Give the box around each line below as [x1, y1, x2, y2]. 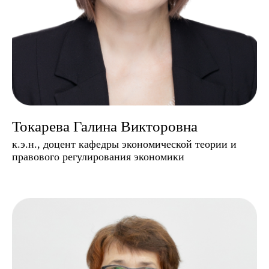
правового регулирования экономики [12, 150, 184, 163]
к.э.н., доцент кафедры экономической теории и [12, 138, 237, 150]
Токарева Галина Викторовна [12, 118, 198, 134]
